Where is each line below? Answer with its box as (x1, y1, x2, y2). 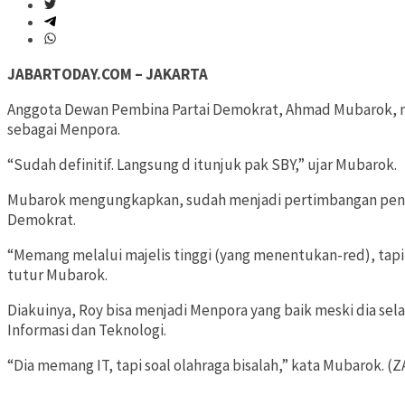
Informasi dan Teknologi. (7, 320, 166, 341)
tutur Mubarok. (7, 265, 108, 286)
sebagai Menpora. (7, 119, 120, 140)
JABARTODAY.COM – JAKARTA (7, 64, 208, 85)
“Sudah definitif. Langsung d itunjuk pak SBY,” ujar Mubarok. (7, 155, 397, 175)
